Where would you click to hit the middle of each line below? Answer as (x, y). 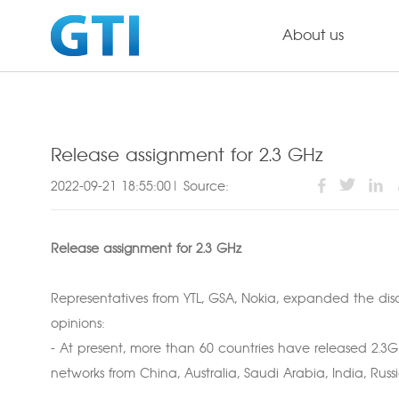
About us (313, 36)
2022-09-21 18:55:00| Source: (140, 187)
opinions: (78, 324)
